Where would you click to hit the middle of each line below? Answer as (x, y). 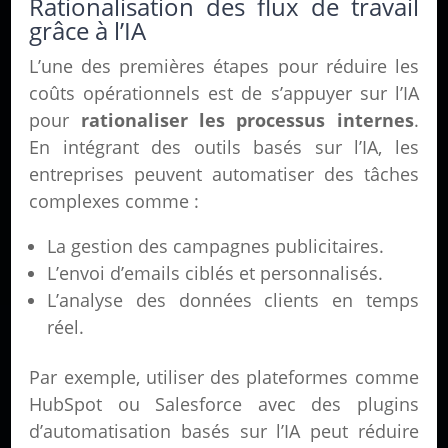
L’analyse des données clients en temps (233, 300)
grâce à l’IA (88, 30)
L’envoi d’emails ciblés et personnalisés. (215, 273)
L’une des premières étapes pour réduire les (224, 66)
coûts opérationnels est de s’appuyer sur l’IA (224, 93)
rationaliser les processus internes (247, 120)
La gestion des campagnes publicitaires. (216, 246)
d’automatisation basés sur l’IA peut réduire (224, 431)
